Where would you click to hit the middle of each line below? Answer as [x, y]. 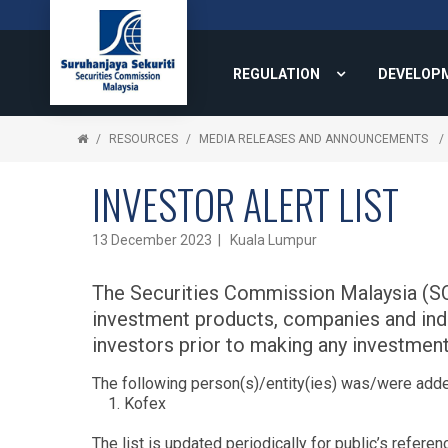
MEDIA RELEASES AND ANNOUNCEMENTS [315, 139]
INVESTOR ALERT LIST [245, 204]
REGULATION [276, 74]
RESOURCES [143, 139]
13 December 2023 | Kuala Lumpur [204, 240]
